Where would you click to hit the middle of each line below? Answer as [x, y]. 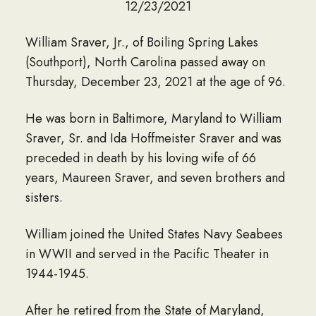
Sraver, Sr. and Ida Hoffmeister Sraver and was [153, 139]
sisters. [44, 198]
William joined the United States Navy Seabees [154, 235]
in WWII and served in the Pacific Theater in [147, 254]
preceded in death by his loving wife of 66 [140, 158]
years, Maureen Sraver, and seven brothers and [155, 178]
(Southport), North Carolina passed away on [145, 62]
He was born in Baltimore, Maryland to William [153, 119]
